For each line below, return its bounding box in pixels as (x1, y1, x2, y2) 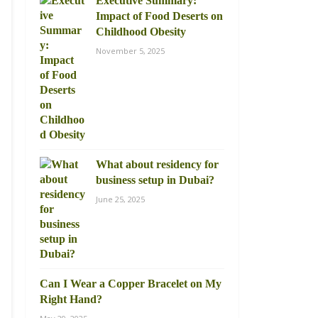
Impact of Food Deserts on (96, 10, 223, 22)
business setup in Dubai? (96, 174, 214, 186)
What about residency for (96, 158, 219, 170)
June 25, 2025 (96, 194, 145, 204)
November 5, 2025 (96, 45, 165, 56)
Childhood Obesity (96, 26, 186, 38)
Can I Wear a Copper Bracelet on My (40, 278, 221, 290)
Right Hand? (40, 293, 102, 305)
